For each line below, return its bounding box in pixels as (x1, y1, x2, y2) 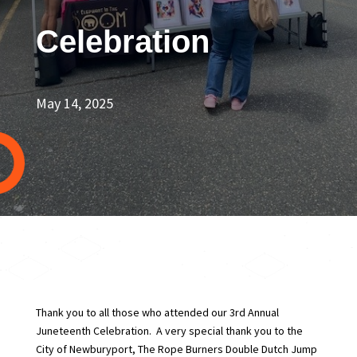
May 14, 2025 (35, 94, 113, 112)
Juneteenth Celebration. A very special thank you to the (35, 324, 303, 338)
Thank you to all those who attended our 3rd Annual (35, 305, 279, 320)
